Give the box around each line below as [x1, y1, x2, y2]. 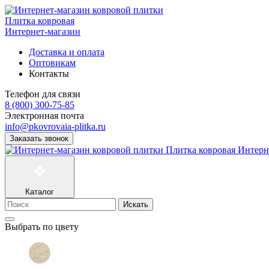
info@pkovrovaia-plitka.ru [5, 121, 106, 131]
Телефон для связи [5, 89, 80, 99]
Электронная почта [5, 110, 84, 121]
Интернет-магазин [5, 26, 80, 37]
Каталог [25, 187, 54, 196]
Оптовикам [29, 58, 76, 68]
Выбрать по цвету [5, 221, 79, 232]
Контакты [29, 68, 69, 79]
